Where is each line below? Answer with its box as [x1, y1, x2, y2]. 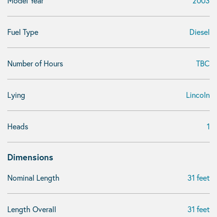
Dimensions [7, 151, 53, 163]
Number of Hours [7, 58, 63, 68]
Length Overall [7, 204, 56, 214]
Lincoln [186, 90, 210, 100]
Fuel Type [7, 27, 38, 37]
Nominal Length [7, 172, 60, 183]
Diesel [189, 27, 210, 37]
